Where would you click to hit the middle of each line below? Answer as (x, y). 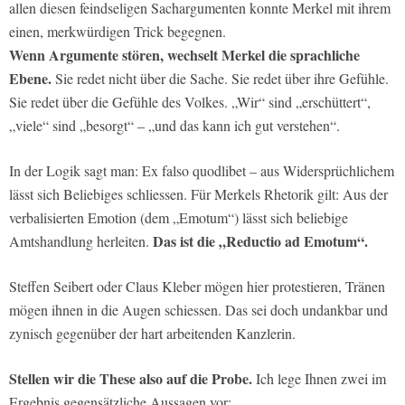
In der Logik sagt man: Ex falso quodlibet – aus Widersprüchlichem (202, 170)
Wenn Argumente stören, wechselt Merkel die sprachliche (184, 54)
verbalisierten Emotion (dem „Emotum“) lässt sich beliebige (179, 217)
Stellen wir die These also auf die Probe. (131, 378)
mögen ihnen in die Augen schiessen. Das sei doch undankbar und (198, 309)
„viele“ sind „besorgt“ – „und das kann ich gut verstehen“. (174, 125)
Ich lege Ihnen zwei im (319, 378)
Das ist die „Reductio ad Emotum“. (260, 240)
